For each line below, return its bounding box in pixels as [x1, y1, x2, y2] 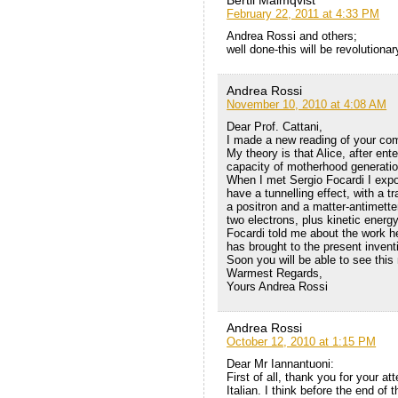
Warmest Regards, [227, 267, 323, 281]
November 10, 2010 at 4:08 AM [227, 98, 387, 112]
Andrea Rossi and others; [227, 29, 358, 44]
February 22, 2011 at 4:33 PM [227, 7, 380, 21]
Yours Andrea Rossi [227, 280, 329, 294]
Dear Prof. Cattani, [227, 120, 323, 134]
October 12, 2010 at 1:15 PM [227, 335, 377, 349]
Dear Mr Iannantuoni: [227, 357, 335, 371]
